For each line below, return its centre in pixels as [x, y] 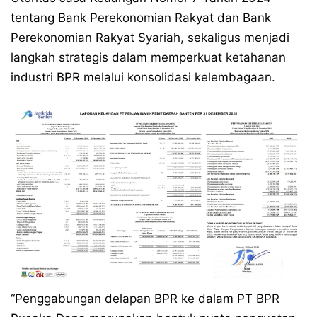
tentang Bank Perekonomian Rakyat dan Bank [141, 18]
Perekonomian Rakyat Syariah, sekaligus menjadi [150, 38]
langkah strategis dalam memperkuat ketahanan [148, 57]
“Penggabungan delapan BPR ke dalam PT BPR [145, 298]
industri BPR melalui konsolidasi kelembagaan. [143, 77]
